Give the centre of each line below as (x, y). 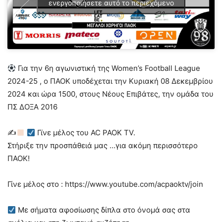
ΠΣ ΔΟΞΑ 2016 (32, 107)
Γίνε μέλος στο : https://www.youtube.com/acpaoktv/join (105, 184)
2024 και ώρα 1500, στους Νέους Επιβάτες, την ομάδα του (111, 94)
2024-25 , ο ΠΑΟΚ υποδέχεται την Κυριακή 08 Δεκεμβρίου (110, 81)
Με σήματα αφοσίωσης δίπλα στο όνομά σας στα (103, 210)
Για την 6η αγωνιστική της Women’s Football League (108, 68)
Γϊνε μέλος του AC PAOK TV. (85, 133)
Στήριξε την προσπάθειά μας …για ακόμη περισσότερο (103, 146)
